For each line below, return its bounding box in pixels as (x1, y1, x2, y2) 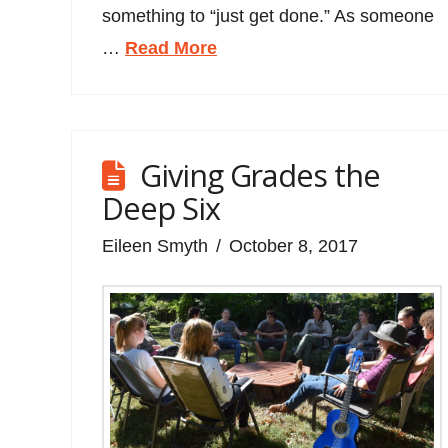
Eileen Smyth (102, 235, 209, 256)
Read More (125, 37, 218, 58)
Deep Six (102, 186, 220, 229)
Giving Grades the (140, 153, 380, 196)
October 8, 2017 (229, 235, 359, 256)
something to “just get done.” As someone (102, 5, 435, 26)
